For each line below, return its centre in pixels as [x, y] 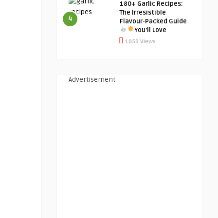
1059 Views [140, 42]
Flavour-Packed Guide [153, 21]
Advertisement [92, 80]
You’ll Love [150, 30]
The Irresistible [143, 13]
